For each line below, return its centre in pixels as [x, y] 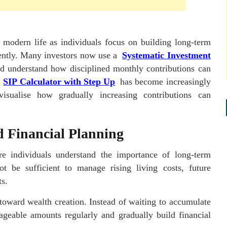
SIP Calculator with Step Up [59, 81]
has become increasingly [164, 81]
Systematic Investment [166, 55]
